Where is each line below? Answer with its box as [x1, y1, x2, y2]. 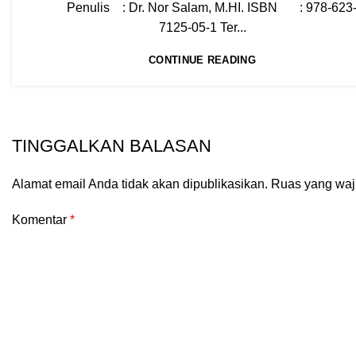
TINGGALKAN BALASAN [12, 136, 211, 156]
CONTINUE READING [149, 54, 256, 66]
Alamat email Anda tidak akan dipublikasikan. [12, 177, 268, 191]
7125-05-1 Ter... [158, 21, 246, 34]
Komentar [12, 213, 70, 226]
